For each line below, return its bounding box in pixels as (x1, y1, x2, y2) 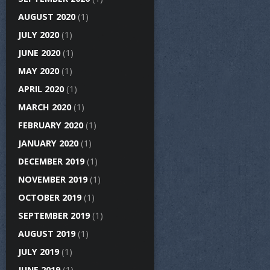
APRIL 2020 (18, 83, 64, 95)
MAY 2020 (18, 65, 59, 77)
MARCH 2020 (18, 101, 71, 113)
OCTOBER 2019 (18, 192, 81, 203)
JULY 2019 (18, 246, 59, 257)
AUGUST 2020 (18, 11, 75, 22)
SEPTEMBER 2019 (18, 210, 90, 221)
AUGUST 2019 (18, 228, 75, 239)
